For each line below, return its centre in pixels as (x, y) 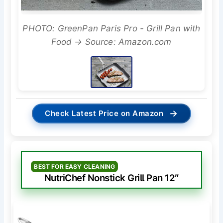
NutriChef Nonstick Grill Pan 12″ (111, 178)
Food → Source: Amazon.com (111, 42)
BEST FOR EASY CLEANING (75, 167)
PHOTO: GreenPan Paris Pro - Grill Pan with (111, 29)
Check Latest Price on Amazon (104, 113)
